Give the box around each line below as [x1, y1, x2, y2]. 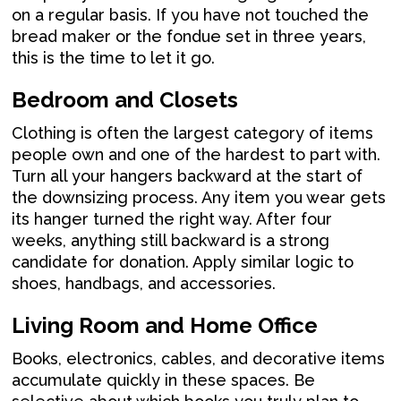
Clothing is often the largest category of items [12, 123, 374, 142]
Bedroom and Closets [12, 86, 239, 113]
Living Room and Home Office [12, 311, 319, 338]
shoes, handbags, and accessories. [12, 273, 277, 293]
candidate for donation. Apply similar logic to [12, 252, 354, 271]
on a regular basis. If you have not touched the [12, 4, 370, 24]
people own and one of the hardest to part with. [12, 144, 381, 164]
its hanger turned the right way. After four [12, 209, 333, 228]
